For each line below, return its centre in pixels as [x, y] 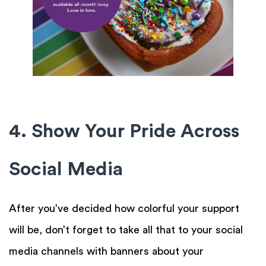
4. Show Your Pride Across [124, 131]
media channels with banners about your [106, 251]
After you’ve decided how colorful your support [124, 208]
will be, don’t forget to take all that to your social [126, 229]
